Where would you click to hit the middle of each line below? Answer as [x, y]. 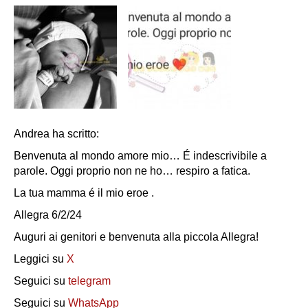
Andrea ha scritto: [56, 133]
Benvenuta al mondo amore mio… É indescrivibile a [140, 155]
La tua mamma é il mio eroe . [84, 192]
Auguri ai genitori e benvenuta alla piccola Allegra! [136, 236]
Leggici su [40, 258]
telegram [89, 280]
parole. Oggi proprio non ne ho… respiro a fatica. [132, 170]
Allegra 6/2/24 [48, 214]
